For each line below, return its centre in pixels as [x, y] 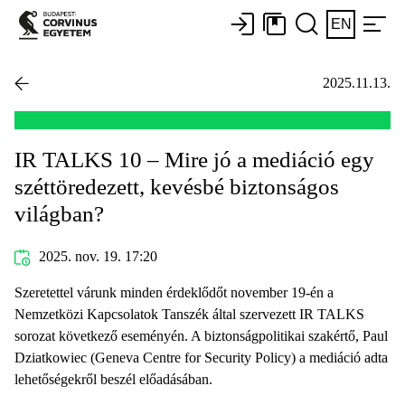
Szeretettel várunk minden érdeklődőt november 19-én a [174, 292]
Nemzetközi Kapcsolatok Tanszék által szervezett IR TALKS [189, 314]
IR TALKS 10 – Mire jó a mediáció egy [194, 159]
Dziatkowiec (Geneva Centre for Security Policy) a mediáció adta [201, 357]
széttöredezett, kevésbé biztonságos [177, 186]
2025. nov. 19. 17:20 [96, 256]
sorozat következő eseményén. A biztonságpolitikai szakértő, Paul [201, 335]
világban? [59, 213]
